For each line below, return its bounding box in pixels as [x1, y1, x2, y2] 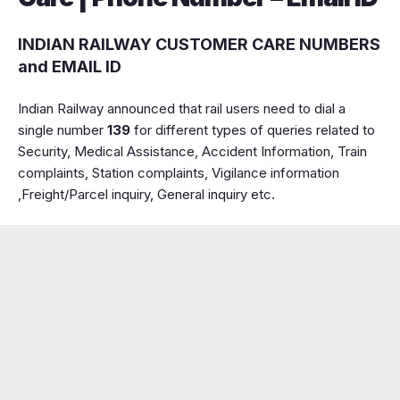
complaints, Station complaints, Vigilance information [18, 163, 339, 181]
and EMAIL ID [18, 57, 121, 76]
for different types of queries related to [130, 121, 375, 138]
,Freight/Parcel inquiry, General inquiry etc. [18, 185, 275, 203]
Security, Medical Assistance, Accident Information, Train [18, 142, 367, 160]
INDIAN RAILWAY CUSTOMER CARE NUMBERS [18, 35, 380, 54]
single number [18, 121, 107, 138]
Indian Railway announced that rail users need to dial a [18, 99, 346, 117]
